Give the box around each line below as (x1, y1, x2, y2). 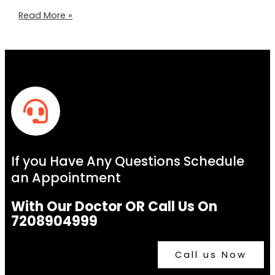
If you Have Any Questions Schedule (11, 152, 244, 170)
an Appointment (11, 168, 121, 187)
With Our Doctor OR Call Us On (11, 196, 217, 216)
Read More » (18, 9, 73, 22)
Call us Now (175, 248, 247, 261)
